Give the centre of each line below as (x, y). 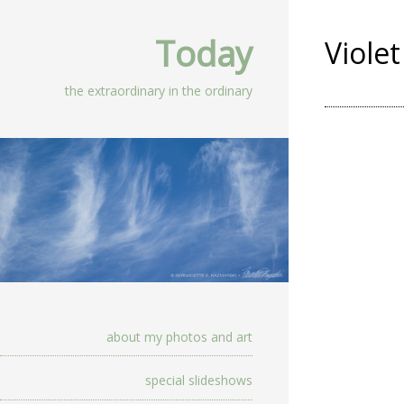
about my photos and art (179, 336)
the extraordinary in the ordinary (159, 91)
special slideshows (199, 381)
